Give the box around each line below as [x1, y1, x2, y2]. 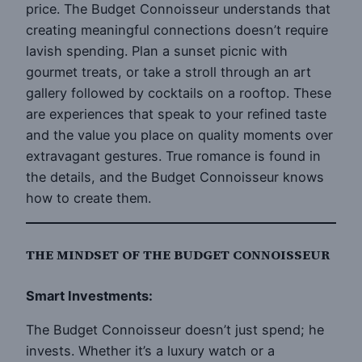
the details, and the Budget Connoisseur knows [26, 169, 324, 186]
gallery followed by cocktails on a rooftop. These [26, 85, 331, 102]
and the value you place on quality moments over [26, 127, 333, 144]
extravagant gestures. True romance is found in [26, 148, 321, 165]
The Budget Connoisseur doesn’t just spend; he [26, 322, 324, 339]
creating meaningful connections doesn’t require [26, 22, 328, 39]
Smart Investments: [26, 288, 153, 305]
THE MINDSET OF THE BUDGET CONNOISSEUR [26, 245, 330, 263]
